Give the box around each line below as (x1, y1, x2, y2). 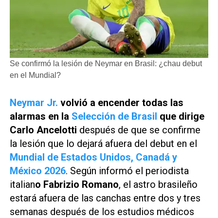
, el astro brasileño (119, 178, 198, 190)
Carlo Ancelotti (10, 124, 79, 136)
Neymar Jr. (10, 96, 58, 109)
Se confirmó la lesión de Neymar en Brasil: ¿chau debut (10, 59, 202, 68)
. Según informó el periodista (66, 164, 189, 177)
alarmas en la (10, 110, 72, 122)
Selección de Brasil (72, 110, 157, 122)
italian (10, 178, 35, 190)
